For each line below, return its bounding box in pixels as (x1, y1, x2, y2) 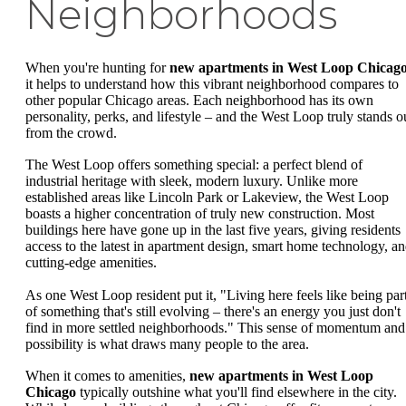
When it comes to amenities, (25, 368, 189, 384)
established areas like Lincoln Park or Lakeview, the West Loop (25, 189, 389, 206)
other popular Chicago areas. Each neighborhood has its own (25, 92, 373, 108)
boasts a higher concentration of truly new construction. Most (25, 206, 374, 222)
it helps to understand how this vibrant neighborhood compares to (25, 75, 399, 92)
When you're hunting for (25, 59, 169, 75)
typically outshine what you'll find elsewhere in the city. (76, 384, 397, 401)
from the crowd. (25, 124, 117, 140)
